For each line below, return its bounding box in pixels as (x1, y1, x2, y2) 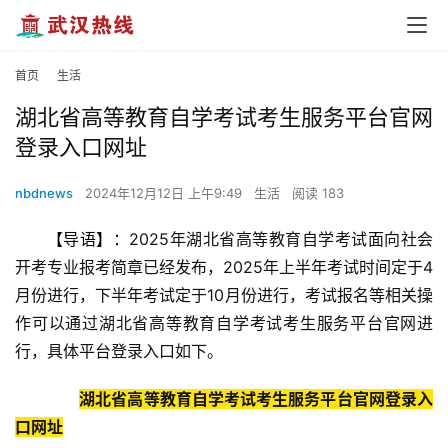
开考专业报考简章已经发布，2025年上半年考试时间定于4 (15, 257, 433, 278)
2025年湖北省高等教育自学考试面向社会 (129, 229, 434, 250)
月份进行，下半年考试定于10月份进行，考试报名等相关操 (15, 285, 433, 306)
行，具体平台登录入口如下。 (15, 341, 223, 362)
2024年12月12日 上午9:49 (85, 185, 246, 202)
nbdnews (15, 185, 73, 202)
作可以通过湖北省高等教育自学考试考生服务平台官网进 (15, 313, 433, 334)
